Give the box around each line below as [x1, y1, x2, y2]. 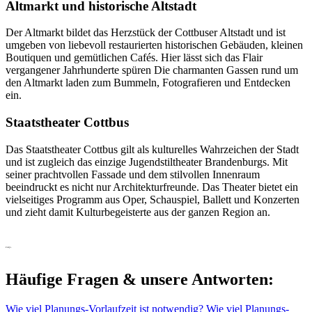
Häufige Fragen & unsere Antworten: [6, 270, 274, 289]
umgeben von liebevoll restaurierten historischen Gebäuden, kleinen [6, 39, 303, 52]
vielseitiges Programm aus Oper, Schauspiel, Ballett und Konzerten [6, 193, 299, 205]
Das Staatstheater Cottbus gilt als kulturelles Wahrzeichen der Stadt [6, 143, 299, 155]
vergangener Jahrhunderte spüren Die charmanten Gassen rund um [6, 64, 298, 77]
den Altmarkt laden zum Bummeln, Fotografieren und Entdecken [6, 77, 290, 89]
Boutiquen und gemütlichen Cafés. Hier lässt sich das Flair [6, 52, 263, 64]
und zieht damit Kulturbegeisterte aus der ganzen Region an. [6, 205, 270, 218]
